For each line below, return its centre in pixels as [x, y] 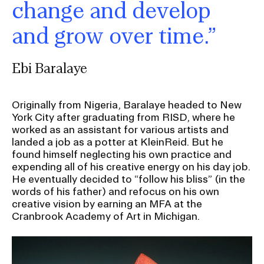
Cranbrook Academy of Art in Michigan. [106, 216]
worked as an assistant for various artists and [120, 130]
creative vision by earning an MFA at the [107, 204]
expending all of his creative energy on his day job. [131, 167]
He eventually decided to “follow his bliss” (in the [128, 179]
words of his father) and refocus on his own [115, 192]
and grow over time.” [115, 35]
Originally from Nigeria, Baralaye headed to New [127, 105]
